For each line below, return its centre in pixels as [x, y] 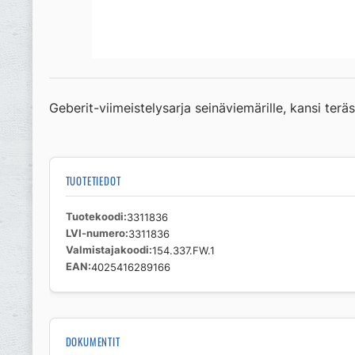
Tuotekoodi [94, 216]
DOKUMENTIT [93, 342]
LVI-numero [95, 233]
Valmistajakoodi [107, 250]
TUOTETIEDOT [93, 181]
